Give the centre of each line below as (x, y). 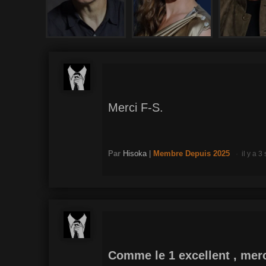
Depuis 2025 (208, 153)
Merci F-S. (136, 107)
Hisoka (135, 153)
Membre (169, 153)
